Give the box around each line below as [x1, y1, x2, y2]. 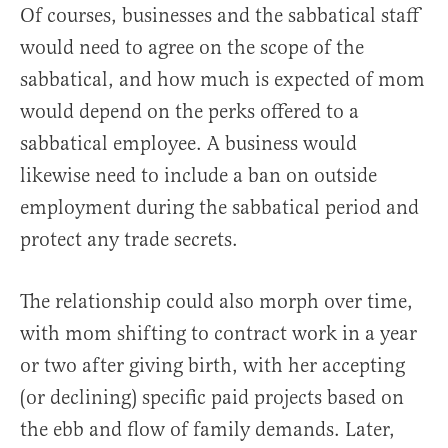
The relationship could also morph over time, [20, 289, 413, 315]
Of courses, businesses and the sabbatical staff [20, 3, 419, 29]
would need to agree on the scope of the [20, 35, 364, 61]
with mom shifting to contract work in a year [20, 321, 417, 347]
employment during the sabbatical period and [20, 195, 419, 221]
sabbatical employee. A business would [20, 131, 357, 157]
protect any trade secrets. [20, 227, 238, 253]
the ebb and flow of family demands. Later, [20, 417, 395, 443]
